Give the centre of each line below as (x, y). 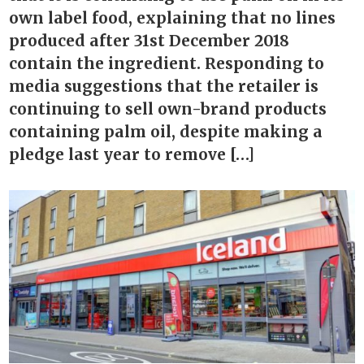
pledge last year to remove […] (132, 155)
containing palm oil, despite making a (166, 132)
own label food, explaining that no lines (173, 18)
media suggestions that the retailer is (164, 87)
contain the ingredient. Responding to (167, 64)
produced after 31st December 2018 (149, 41)
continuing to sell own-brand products (168, 109)
